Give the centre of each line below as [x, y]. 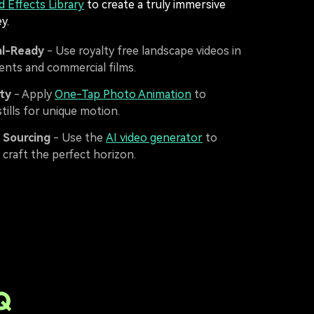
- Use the [78, 138]
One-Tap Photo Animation [123, 94]
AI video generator [154, 138]
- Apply [33, 94]
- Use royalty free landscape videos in [143, 51]
